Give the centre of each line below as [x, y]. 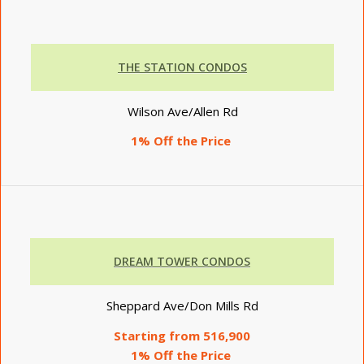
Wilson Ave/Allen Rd [182, 111]
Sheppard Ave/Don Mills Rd [182, 305]
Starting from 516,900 [182, 335]
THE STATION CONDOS [182, 67]
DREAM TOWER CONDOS [182, 261]
